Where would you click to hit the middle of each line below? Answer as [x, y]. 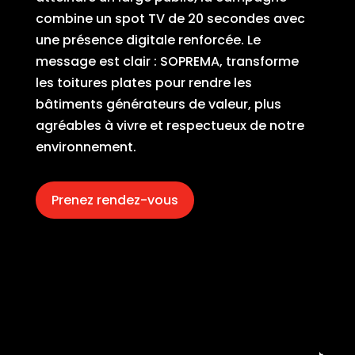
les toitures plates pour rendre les [143, 82]
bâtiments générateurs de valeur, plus [158, 104]
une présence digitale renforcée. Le [148, 40]
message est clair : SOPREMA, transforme [167, 61]
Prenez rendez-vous [115, 200]
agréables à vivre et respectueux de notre [170, 125]
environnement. [86, 147]
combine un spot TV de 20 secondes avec [170, 18]
